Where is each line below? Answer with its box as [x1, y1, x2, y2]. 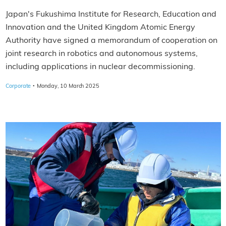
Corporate [5, 83, 31, 89]
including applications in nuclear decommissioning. [5, 63, 195, 71]
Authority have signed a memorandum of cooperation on [5, 36, 217, 45]
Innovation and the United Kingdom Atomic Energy [5, 23, 195, 32]
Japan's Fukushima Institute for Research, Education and [5, 10, 216, 19]
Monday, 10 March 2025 [37, 83, 99, 89]
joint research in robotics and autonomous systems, [5, 49, 198, 58]
